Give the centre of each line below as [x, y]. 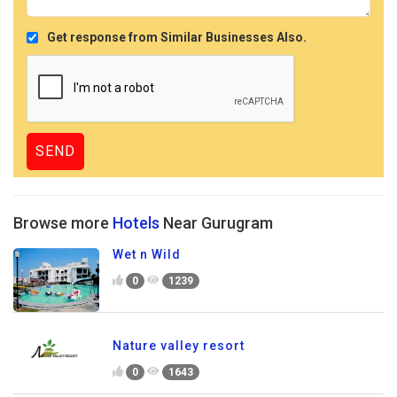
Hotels [136, 222]
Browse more [63, 222]
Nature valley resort [179, 346]
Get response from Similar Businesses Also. [177, 37]
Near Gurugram [216, 222]
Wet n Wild [147, 254]
